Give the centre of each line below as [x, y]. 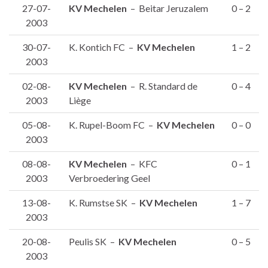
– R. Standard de [162, 86]
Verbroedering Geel [109, 178]
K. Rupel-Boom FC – [113, 125]
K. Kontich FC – [103, 47]
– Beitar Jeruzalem [167, 8]
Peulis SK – [94, 242]
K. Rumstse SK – [104, 203]
